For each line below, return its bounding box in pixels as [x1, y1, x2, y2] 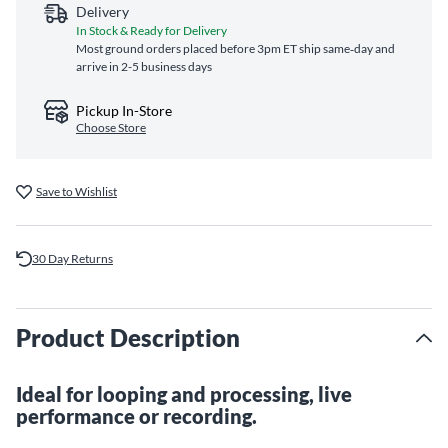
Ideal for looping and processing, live [16, 382, 352, 406]
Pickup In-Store [76, 102, 172, 119]
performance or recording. [16, 404, 257, 428]
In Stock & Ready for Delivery [76, 23, 227, 38]
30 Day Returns [32, 251, 113, 266]
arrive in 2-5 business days [76, 59, 212, 74]
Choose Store [76, 120, 146, 135]
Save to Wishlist [36, 184, 117, 199]
